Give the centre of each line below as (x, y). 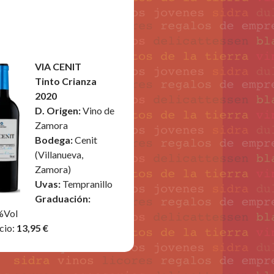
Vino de (99, 110)
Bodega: (55, 140)
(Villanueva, (59, 154)
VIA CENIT (58, 66)
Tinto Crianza (66, 81)
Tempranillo (88, 184)
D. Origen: (59, 110)
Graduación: (63, 198)
